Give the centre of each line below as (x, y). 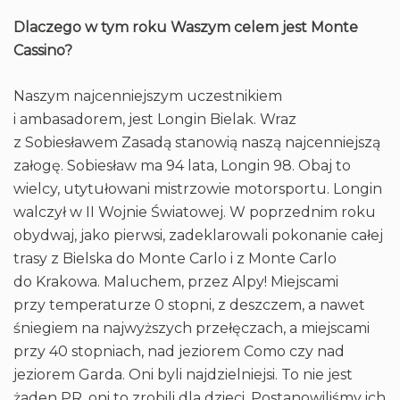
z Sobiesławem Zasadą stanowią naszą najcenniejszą (197, 142)
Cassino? (43, 50)
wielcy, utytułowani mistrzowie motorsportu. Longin (198, 189)
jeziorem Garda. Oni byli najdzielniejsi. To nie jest (183, 375)
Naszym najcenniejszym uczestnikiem (148, 96)
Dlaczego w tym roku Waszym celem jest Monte (186, 27)
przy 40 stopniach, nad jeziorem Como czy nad (179, 351)
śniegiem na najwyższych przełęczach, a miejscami (192, 328)
